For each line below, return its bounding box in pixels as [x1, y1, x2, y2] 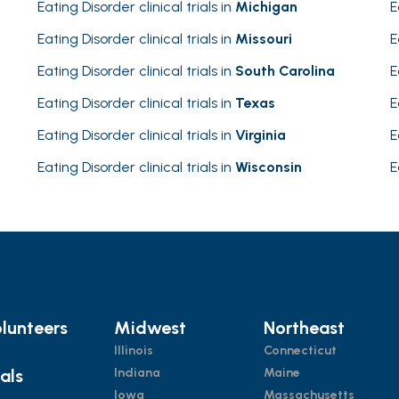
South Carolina [235, 62, 335, 79]
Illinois [113, 343, 153, 359]
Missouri [235, 30, 292, 47]
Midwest [113, 317, 186, 339]
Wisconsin [235, 159, 302, 175]
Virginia [235, 126, 286, 143]
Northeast [264, 317, 346, 339]
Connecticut [264, 343, 338, 359]
